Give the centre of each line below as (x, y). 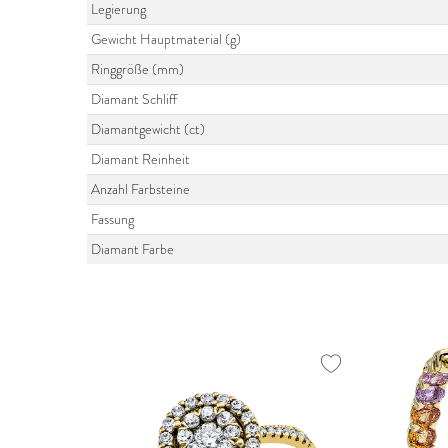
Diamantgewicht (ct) (148, 129)
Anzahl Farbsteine (141, 189)
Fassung (113, 219)
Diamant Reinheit (141, 159)
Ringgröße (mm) (138, 69)
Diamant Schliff (134, 99)
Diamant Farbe (133, 249)
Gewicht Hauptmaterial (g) (166, 39)
